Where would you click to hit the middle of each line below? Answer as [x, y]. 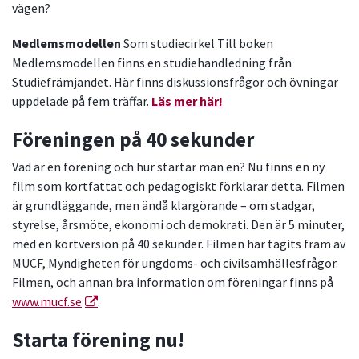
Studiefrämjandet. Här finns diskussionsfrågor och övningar [175, 82]
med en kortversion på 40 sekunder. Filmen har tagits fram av [179, 244]
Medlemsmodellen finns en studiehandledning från [152, 63]
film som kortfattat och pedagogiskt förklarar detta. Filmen [178, 186]
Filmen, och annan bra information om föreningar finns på [173, 282]
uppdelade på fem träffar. [82, 101]
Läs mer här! [187, 101]
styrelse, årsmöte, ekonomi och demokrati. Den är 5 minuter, [178, 225]
